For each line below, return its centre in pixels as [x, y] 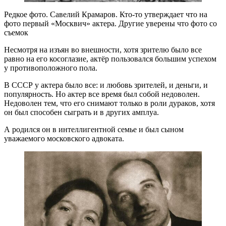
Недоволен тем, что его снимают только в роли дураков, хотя [109, 103]
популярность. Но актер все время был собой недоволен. [102, 94]
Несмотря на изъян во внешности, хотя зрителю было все [103, 50]
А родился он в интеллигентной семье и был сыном [94, 130]
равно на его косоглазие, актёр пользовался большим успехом [110, 59]
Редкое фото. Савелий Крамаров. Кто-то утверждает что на [106, 15]
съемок [16, 33]
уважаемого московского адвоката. [64, 139]
